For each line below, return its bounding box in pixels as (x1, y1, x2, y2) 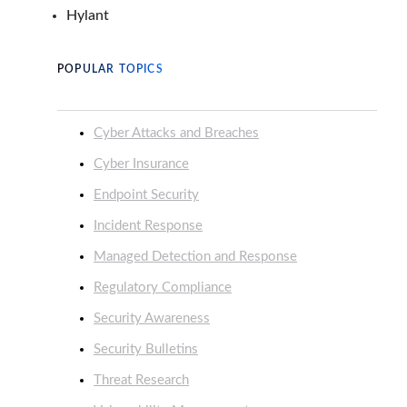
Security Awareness (94, 312, 210, 326)
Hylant (66, 8, 109, 24)
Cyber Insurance (94, 157, 189, 172)
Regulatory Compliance (94, 281, 232, 295)
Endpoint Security (94, 188, 199, 203)
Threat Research (94, 373, 189, 388)
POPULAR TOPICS (57, 64, 164, 75)
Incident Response (94, 219, 203, 233)
